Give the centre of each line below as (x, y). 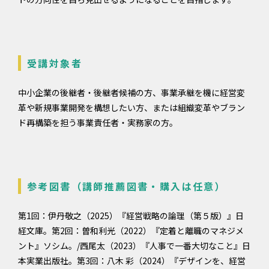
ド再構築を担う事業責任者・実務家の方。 (98, 122)
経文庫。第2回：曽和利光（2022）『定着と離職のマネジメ (131, 231)
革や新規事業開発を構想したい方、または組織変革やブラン (131, 107)
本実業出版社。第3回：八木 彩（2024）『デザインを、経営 (132, 261)
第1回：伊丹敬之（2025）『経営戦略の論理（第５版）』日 (131, 216)
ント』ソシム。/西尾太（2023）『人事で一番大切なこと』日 (134, 246)
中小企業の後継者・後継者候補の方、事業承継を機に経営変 (131, 92)
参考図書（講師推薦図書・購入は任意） (127, 186)
